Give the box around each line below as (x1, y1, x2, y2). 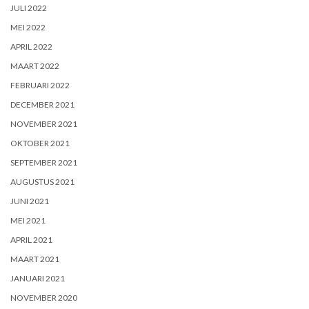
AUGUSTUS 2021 (10, 176, 74, 187)
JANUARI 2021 (10, 272, 65, 283)
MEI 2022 (10, 21, 46, 32)
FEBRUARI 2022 (10, 79, 70, 90)
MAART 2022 (10, 60, 59, 71)
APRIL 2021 (10, 234, 52, 245)
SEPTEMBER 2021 (10, 157, 77, 168)
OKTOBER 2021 (10, 137, 70, 148)
